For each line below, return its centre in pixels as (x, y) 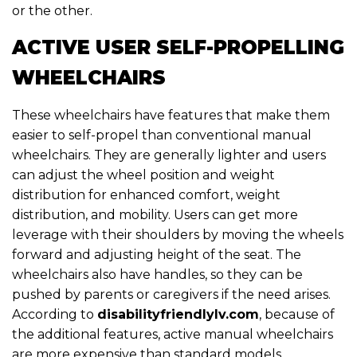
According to (55, 314)
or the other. (52, 10)
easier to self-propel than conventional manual (162, 135)
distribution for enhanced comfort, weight (146, 194)
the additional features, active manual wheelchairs (173, 334)
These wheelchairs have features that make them (171, 115)
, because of (297, 314)
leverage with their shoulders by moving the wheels (178, 234)
